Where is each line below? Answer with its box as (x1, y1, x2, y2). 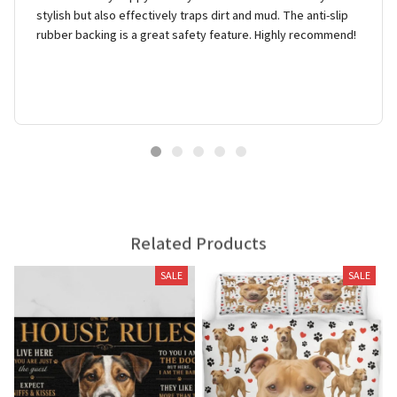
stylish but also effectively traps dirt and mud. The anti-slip (36, 6, 348, 23)
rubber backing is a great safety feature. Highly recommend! (36, 26, 356, 43)
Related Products (130, 225, 267, 249)
